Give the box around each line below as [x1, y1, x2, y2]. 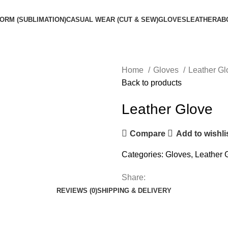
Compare [130, 129, 166, 138]
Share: [122, 173, 146, 182]
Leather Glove [122, 101, 213, 117]
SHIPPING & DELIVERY [97, 187, 172, 194]
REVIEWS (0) [56, 187, 97, 194]
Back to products [122, 78, 182, 87]
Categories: [122, 150, 163, 159]
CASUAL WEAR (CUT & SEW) [66, 16, 158, 23]
